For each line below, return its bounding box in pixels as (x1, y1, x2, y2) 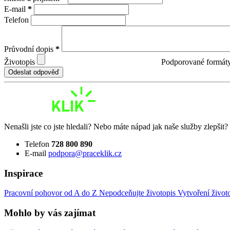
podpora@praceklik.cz (48, 148, 122, 158)
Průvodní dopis (4, 45, 55, 54)
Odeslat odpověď (8, 68, 59, 76)
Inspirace (4, 167, 43, 179)
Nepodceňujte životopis (99, 188, 178, 198)
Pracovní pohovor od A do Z (4, 188, 99, 198)
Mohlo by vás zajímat (4, 207, 95, 218)
